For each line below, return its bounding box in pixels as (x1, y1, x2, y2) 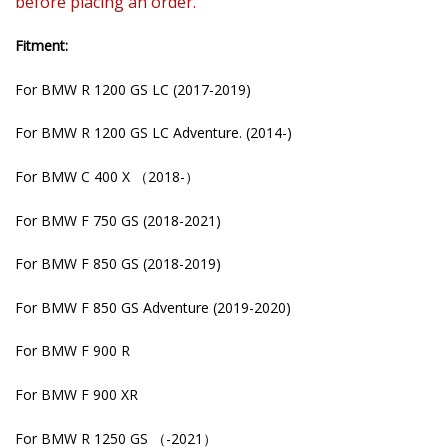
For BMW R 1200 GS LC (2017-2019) (15, 79, 251, 99)
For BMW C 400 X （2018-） (15, 167, 199, 187)
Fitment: (15, 36, 68, 56)
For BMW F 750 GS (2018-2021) (15, 210, 221, 230)
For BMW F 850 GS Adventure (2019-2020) (15, 297, 291, 317)
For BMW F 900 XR (15, 384, 138, 404)
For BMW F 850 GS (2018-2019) (15, 254, 221, 274)
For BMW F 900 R (15, 341, 130, 361)
